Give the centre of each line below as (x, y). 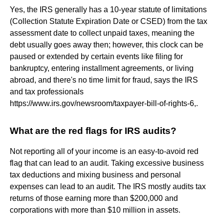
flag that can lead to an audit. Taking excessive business (107, 163)
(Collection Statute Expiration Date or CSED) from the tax (109, 21)
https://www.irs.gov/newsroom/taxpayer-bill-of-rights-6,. (104, 103)
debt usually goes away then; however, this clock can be (107, 44)
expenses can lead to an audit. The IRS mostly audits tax (108, 186)
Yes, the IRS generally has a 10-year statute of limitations (108, 9)
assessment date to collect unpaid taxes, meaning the (102, 33)
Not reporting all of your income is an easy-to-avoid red (104, 151)
